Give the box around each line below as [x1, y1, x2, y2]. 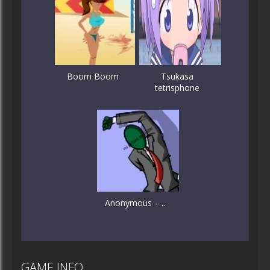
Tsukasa [161, 71, 193, 82]
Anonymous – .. [105, 197, 165, 209]
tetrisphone [155, 82, 199, 93]
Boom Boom [67, 71, 119, 82]
